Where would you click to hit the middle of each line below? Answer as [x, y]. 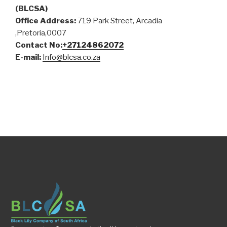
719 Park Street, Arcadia [119, 21]
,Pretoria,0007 [41, 33]
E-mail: [28, 58]
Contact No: [39, 45]
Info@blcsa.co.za [71, 58]
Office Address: [46, 21]
